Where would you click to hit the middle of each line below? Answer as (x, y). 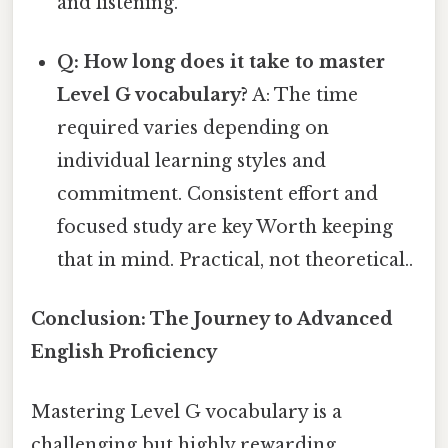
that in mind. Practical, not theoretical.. (235, 260)
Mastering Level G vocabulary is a (186, 411)
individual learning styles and (192, 161)
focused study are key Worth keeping (225, 227)
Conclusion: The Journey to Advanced (212, 319)
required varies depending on (193, 128)
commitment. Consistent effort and (218, 194)
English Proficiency (124, 352)
